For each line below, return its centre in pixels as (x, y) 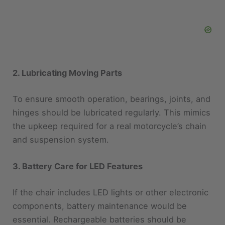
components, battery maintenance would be (100, 184)
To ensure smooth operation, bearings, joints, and (112, 77)
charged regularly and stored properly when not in (112, 211)
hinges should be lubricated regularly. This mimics (112, 90)
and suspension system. (61, 117)
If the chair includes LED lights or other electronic (111, 170)
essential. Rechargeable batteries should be (100, 197)
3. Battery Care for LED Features (78, 144)
